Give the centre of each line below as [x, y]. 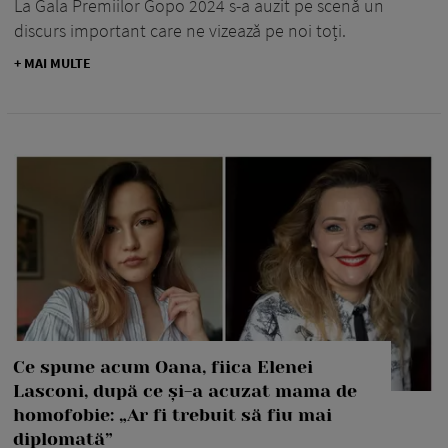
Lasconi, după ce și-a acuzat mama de [185, 391]
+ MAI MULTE [52, 63]
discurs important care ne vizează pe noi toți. [180, 31]
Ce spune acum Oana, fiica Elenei [163, 367]
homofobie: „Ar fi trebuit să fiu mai [172, 415]
